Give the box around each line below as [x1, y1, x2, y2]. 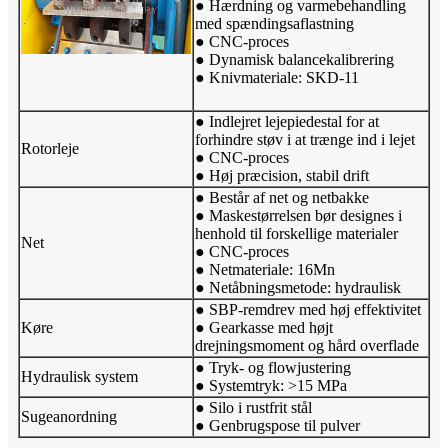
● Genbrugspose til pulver [195, 417, 360, 435]
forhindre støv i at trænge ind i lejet [195, 131, 415, 149]
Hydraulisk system [21, 368, 138, 386]
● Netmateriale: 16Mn [195, 261, 335, 279]
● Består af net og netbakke [195, 189, 369, 207]
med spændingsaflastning [195, 15, 354, 33]
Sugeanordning [21, 408, 117, 426]
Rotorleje [21, 140, 79, 158]
